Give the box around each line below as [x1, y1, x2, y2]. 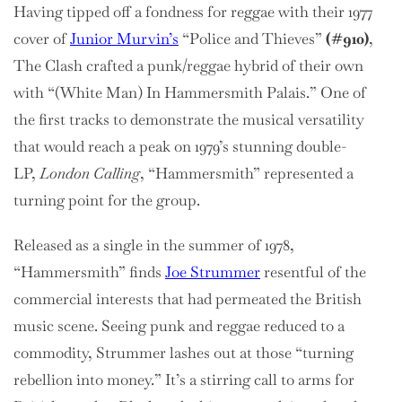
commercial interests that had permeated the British [13, 288, 362, 309]
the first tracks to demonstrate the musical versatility [13, 109, 364, 129]
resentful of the [260, 261, 366, 282]
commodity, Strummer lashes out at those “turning [13, 342, 354, 363]
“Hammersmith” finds [13, 261, 165, 282]
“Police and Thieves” [179, 28, 326, 48]
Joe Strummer [165, 261, 260, 282]
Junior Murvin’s [70, 28, 179, 48]
